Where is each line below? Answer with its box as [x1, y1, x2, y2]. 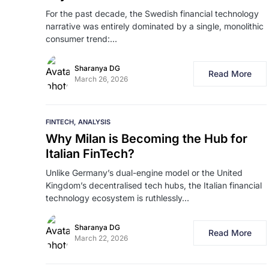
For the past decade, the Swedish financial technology [46, 8, 259, 19]
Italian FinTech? [46, 147, 134, 161]
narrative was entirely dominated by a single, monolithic [46, 21, 264, 31]
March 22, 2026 [74, 234, 128, 243]
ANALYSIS [78, 118, 110, 126]
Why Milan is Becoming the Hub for [46, 131, 247, 146]
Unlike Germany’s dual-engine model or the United [46, 168, 243, 178]
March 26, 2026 [74, 74, 128, 83]
